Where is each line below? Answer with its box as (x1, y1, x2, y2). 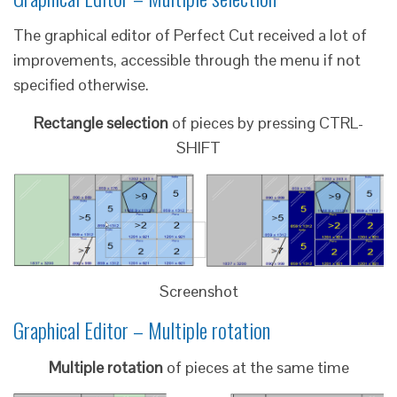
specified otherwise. (13, 74, 149, 95)
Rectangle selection (34, 113, 168, 133)
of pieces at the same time (166, 357, 349, 378)
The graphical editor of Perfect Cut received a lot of (13, 25, 367, 45)
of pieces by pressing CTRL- (168, 113, 363, 133)
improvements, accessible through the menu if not (13, 50, 361, 70)
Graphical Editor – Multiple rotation (13, 314, 270, 346)
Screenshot (159, 281, 238, 302)
